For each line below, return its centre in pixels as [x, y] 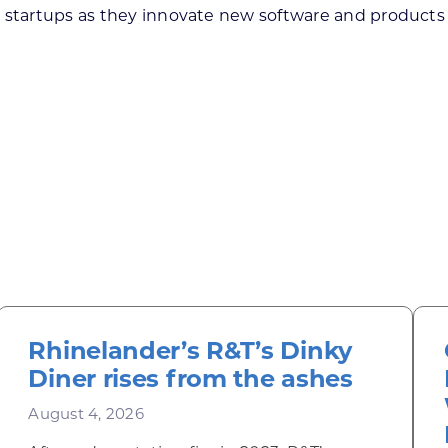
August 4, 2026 [86, 413]
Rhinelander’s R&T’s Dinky [190, 350]
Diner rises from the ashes [190, 378]
